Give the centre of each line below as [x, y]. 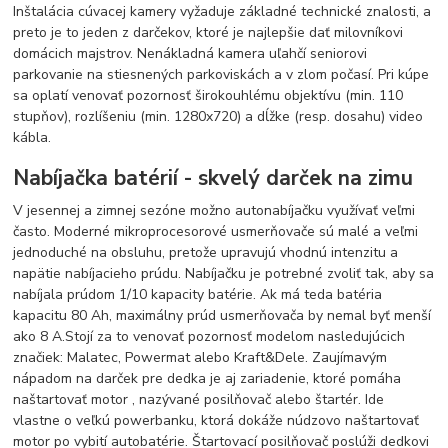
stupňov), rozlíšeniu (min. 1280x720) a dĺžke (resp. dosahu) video [218, 116]
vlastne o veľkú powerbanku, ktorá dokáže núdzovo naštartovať [216, 421]
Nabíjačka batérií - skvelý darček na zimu [213, 178]
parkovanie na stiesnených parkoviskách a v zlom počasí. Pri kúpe [221, 74]
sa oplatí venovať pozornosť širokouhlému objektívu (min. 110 [208, 95]
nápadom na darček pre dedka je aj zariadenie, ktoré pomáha [207, 379]
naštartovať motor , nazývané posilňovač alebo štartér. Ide [199, 400]
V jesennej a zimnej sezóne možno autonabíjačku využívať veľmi [214, 211]
